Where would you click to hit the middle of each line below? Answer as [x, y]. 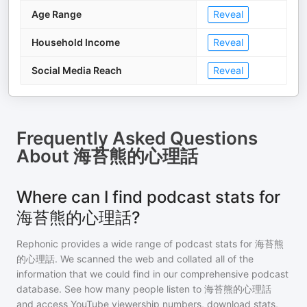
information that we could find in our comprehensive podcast [152, 274]
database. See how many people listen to [110, 289]
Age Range [57, 14]
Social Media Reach [77, 70]
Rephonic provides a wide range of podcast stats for [136, 244]
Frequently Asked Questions [137, 138]
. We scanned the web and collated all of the [154, 259]
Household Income [76, 42]
